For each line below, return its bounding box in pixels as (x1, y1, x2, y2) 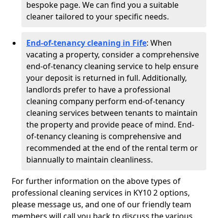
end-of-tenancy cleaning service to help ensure (26, 61, 199, 72)
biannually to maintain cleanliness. (26, 154, 153, 165)
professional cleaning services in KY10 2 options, (12, 187, 190, 198)
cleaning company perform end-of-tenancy (26, 96, 184, 107)
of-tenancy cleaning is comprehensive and (26, 131, 182, 142)
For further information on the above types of (12, 176, 181, 186)
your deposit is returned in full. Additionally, (26, 73, 187, 83)
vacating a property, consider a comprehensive (26, 49, 199, 60)
